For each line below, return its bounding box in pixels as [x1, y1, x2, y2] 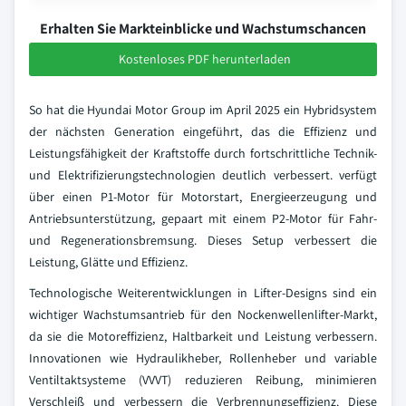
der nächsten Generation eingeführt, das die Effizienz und [29, 123, 377, 140]
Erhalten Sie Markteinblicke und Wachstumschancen [40, 19, 366, 38]
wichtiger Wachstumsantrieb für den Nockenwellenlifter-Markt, [29, 306, 377, 323]
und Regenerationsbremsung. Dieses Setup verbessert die [29, 232, 377, 248]
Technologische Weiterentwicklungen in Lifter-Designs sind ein [29, 285, 377, 301]
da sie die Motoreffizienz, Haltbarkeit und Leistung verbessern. [29, 328, 377, 344]
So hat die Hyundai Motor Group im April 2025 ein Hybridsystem [29, 101, 377, 118]
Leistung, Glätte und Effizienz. [29, 254, 188, 270]
